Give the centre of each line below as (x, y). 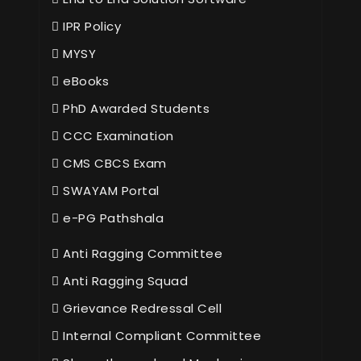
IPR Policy (90, 27)
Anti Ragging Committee (141, 254)
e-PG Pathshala (111, 218)
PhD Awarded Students (134, 109)
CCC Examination (116, 136)
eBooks (84, 81)
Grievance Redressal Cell (140, 309)
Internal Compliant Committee (160, 336)
